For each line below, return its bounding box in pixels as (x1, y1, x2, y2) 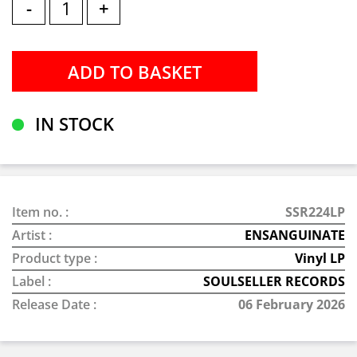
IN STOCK (30, 112, 114, 135)
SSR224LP (285, 203, 345, 221)
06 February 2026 (238, 296, 345, 313)
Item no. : (12, 203, 69, 221)
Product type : (12, 249, 97, 267)
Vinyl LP (295, 249, 345, 267)
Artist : (12, 226, 52, 244)
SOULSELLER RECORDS (203, 273, 345, 290)
